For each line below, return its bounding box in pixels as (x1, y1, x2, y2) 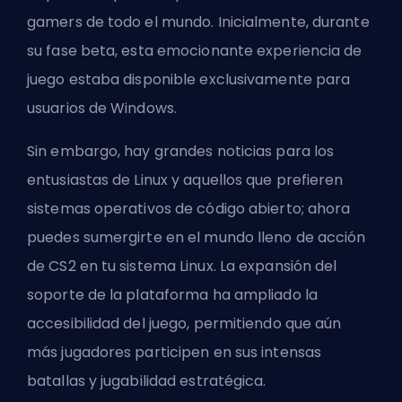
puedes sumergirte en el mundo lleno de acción (27, 226, 366, 248)
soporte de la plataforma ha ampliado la (27, 284, 318, 305)
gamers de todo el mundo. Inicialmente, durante (27, 11, 370, 32)
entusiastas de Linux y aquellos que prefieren (27, 169, 344, 190)
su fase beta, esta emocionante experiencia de (27, 39, 363, 61)
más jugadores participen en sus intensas (27, 341, 322, 363)
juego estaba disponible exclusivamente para (27, 68, 351, 90)
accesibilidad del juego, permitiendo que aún (27, 312, 342, 334)
